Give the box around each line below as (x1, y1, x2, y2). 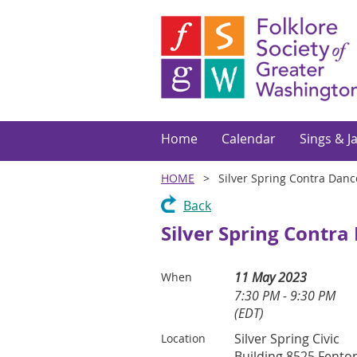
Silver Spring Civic (234, 330, 339, 347)
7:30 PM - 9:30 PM (234, 287, 335, 304)
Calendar (222, 130, 276, 147)
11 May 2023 (234, 269, 307, 286)
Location (161, 331, 206, 346)
